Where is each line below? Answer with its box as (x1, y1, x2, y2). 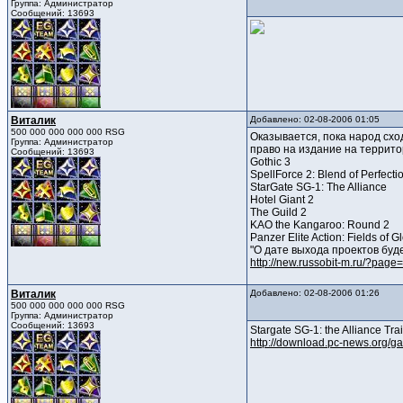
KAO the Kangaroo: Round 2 (250, 219, 390, 232)
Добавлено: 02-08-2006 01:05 (250, 114, 380, 125)
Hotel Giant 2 (250, 193, 314, 207)
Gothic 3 (250, 156, 291, 169)
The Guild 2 (250, 206, 307, 219)
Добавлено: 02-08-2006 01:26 (250, 288, 380, 299)
